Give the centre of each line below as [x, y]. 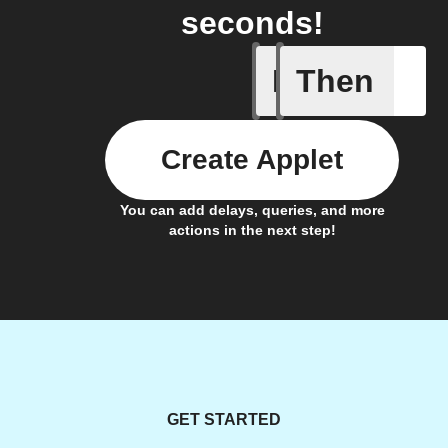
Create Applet [252, 160]
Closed [393, 78]
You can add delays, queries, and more [252, 210]
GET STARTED [224, 420]
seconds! [252, 23]
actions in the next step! [252, 230]
